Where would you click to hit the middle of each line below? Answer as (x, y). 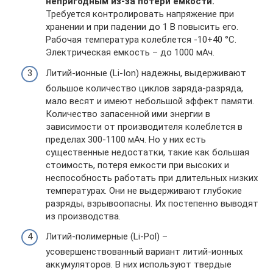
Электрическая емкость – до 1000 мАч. (130, 53)
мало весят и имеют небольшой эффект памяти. (150, 101)
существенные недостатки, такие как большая (147, 152)
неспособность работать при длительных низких (152, 178)
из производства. (83, 216)
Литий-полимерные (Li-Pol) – (107, 237)
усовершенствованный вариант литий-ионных (144, 252)
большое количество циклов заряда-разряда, (144, 88)
